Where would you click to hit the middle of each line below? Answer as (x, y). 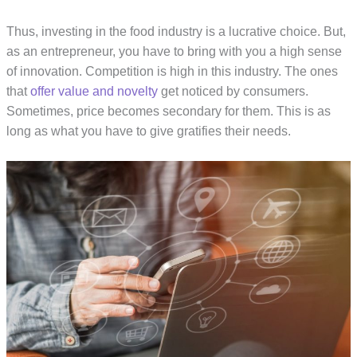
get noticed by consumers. (233, 92)
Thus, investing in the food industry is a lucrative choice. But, (177, 32)
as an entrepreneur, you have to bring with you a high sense (175, 52)
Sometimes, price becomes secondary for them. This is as (169, 112)
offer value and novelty (94, 92)
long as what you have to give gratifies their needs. (149, 131)
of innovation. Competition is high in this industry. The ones (173, 72)
